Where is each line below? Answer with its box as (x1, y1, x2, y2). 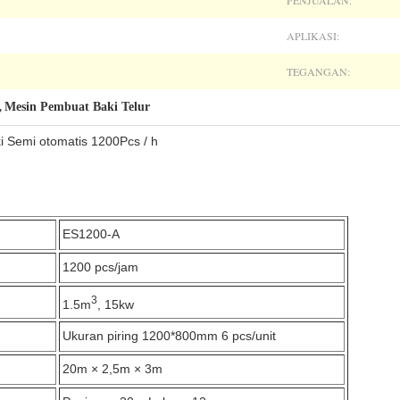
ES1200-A (62, 227, 120, 241)
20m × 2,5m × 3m (62, 362, 162, 376)
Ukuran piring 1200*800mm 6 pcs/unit (62, 329, 276, 343)
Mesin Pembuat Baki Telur (4, 100, 150, 113)
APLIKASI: (287, 29, 339, 43)
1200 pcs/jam (62, 260, 138, 274)
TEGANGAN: (287, 64, 350, 79)
